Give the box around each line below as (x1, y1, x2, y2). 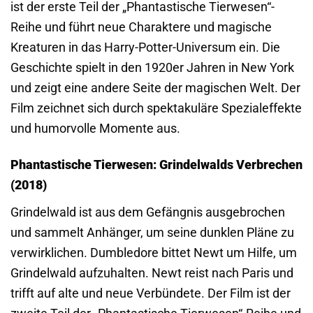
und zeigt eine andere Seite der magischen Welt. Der (10, 80, 300, 95)
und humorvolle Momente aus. (10, 120, 180, 136)
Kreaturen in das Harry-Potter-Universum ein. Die (10, 39, 280, 54)
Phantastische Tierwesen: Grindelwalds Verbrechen (10, 157, 303, 173)
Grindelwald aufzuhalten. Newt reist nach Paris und (10, 265, 293, 280)
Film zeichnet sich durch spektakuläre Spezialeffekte (10, 100, 302, 115)
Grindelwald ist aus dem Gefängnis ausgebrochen (10, 204, 285, 219)
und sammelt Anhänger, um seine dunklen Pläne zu (10, 224, 294, 240)
